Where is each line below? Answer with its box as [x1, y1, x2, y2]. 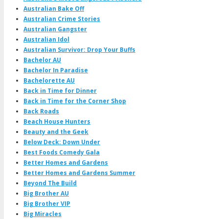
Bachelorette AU [23, 76, 75, 85]
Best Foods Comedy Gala [23, 148, 100, 157]
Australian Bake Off [23, 4, 84, 13]
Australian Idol [23, 35, 69, 44]
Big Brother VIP [23, 199, 70, 208]
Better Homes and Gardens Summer [23, 169, 135, 177]
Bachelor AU [23, 56, 61, 65]
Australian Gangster [23, 25, 87, 34]
